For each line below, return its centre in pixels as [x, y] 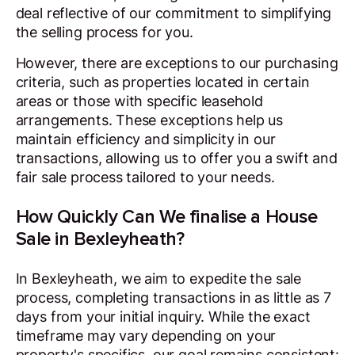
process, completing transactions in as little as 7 [173, 297]
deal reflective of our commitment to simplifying [174, 13]
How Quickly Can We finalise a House [166, 217]
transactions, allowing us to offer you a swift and [176, 158]
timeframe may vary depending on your [146, 335]
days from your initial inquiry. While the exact [163, 316]
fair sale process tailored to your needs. [145, 177]
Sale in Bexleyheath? [100, 239]
